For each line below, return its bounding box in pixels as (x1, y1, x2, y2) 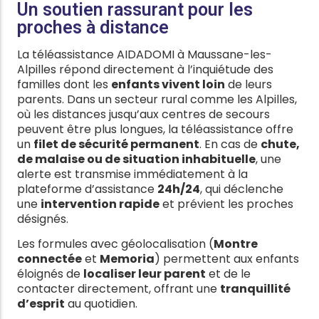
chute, (261, 136, 300, 153)
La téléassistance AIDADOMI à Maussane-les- (17, 46, 272, 63)
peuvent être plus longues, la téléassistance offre (17, 121, 293, 138)
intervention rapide (41, 196, 159, 213)
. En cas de (199, 136, 261, 153)
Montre (214, 235, 258, 252)
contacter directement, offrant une (17, 280, 220, 297)
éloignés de (17, 265, 83, 282)
